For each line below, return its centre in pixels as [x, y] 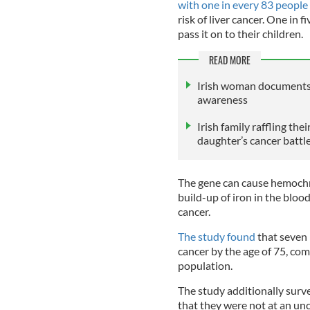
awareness [222, 99]
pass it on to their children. [241, 34]
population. [206, 265]
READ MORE [229, 60]
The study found [217, 236]
